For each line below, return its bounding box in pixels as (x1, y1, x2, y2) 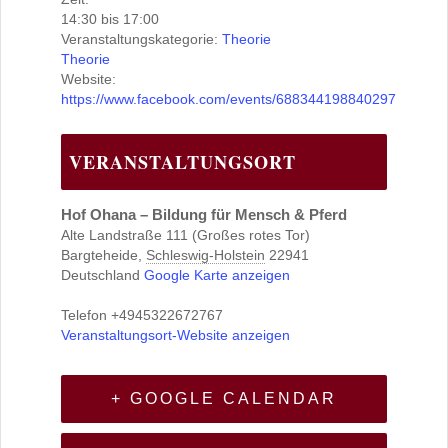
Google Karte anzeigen (144, 267, 290, 283)
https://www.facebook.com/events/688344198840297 (61, 91, 396, 107)
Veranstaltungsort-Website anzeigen (61, 327, 290, 343)
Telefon (61, 307, 107, 323)
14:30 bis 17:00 (61, 11, 159, 27)
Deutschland (61, 267, 140, 283)
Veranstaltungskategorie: (61, 31, 218, 47)
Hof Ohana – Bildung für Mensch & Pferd (61, 206, 347, 223)
